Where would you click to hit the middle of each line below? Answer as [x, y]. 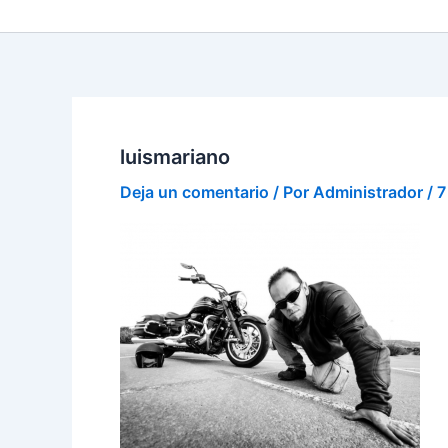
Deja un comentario [194, 192]
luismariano [175, 157]
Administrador [370, 192]
